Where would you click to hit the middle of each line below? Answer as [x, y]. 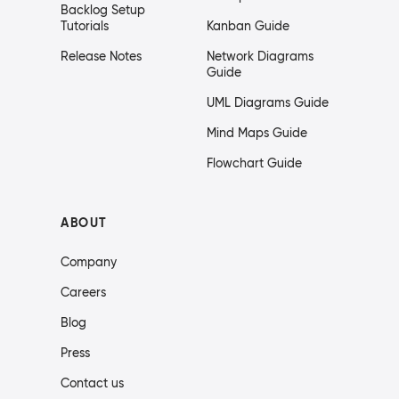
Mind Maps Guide [257, 133]
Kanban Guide [248, 26]
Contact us [92, 383]
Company [89, 262]
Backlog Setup [103, 10]
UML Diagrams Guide [268, 103]
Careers [83, 293]
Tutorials [85, 26]
